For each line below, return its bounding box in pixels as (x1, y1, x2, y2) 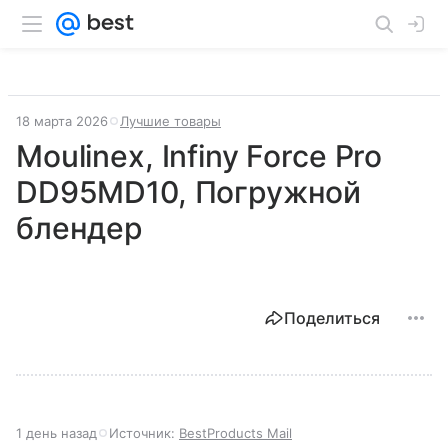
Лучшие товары (120, 113, 221, 129)
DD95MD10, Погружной (16, 174, 362, 210)
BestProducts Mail (179, 425, 292, 441)
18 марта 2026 (16, 113, 108, 129)
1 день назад (16, 425, 97, 441)
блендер (16, 210, 143, 246)
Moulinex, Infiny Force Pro (16, 138, 383, 174)
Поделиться (284, 308, 380, 328)
